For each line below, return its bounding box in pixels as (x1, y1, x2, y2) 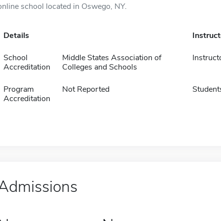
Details (3, 30, 29, 41)
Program (3, 84, 34, 95)
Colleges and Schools (62, 62, 137, 73)
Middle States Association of (62, 52, 161, 63)
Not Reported (62, 84, 110, 95)
